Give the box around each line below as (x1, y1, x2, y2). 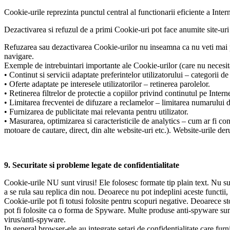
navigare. (4, 52, 34, 61)
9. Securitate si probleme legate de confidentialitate (4, 161, 179, 170)
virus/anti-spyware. (4, 215, 66, 224)
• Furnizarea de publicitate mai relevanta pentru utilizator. (4, 107, 188, 117)
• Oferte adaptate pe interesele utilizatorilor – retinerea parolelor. (4, 80, 210, 89)
